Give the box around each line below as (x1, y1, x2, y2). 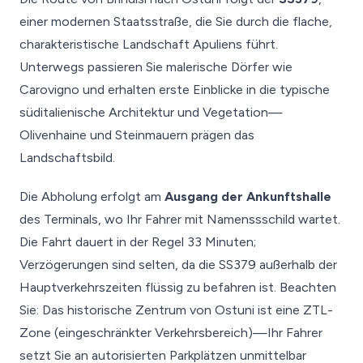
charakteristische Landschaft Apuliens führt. (19, 36, 278, 52)
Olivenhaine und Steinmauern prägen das (19, 127, 254, 143)
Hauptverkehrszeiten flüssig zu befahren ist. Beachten (19, 280, 336, 295)
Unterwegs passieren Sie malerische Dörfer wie (19, 59, 293, 75)
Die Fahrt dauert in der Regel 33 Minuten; (19, 234, 256, 250)
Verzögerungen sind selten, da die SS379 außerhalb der (19, 257, 337, 272)
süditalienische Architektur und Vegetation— (19, 105, 283, 120)
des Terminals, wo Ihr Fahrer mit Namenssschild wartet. (19, 211, 340, 227)
